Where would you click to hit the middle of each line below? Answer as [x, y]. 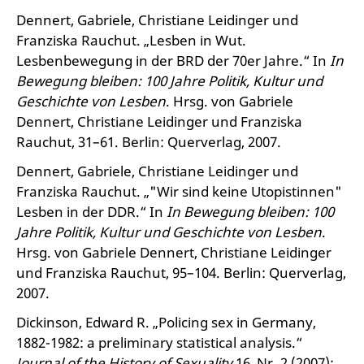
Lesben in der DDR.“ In [91, 212]
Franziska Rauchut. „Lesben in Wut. [131, 40]
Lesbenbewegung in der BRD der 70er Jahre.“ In [173, 61]
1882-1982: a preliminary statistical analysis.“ [159, 342]
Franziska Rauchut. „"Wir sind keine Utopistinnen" [179, 191]
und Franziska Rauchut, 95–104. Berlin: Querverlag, [181, 273]
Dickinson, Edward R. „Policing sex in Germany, [166, 322]
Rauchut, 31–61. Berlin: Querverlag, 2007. [149, 142]
